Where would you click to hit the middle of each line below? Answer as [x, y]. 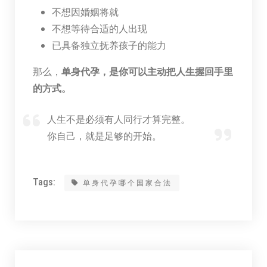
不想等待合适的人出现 [99, 28]
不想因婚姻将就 [85, 11]
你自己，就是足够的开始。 [104, 135]
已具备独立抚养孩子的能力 [109, 45]
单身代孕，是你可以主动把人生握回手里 [147, 71]
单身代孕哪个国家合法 [127, 183]
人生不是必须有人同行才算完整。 [118, 119]
